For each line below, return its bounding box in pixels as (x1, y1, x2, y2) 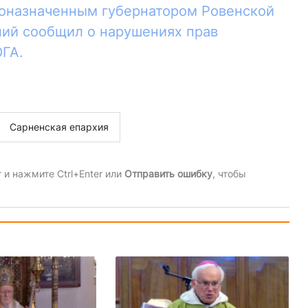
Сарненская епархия (9, 121, 109, 133)
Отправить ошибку (124, 168, 212, 180)
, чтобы (212, 168, 246, 180)
